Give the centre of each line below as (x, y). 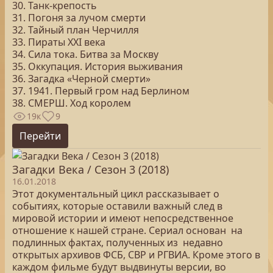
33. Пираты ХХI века (59, 42)
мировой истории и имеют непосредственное (123, 218)
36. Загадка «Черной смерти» (81, 79)
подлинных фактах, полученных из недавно (118, 243)
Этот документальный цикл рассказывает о (116, 194)
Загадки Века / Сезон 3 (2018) (90, 169)
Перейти (40, 136)
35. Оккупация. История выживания (97, 66)
